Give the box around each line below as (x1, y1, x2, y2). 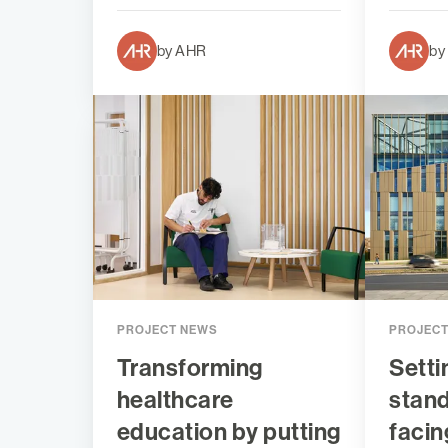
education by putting (116, 417, 341, 446)
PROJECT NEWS (116, 322, 218, 337)
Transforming (116, 353, 263, 382)
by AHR (156, 42, 207, 60)
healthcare (116, 385, 234, 414)
